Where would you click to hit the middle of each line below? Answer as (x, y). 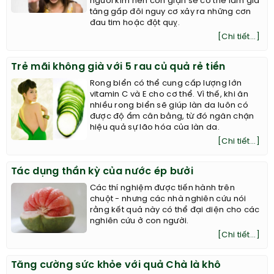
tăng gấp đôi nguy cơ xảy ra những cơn (170, 12)
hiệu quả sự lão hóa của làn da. (154, 128)
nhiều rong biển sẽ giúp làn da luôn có (169, 106)
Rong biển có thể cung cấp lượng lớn (166, 83)
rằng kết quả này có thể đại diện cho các (175, 210)
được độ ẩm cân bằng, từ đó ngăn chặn (172, 117)
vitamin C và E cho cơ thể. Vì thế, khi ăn (169, 94)
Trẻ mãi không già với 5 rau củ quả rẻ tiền (118, 67)
